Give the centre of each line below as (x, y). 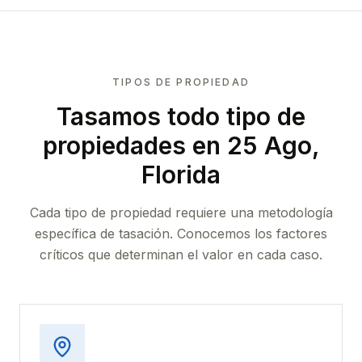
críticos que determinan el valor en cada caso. (181, 255)
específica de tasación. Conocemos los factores (181, 234)
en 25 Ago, (253, 145)
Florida (181, 175)
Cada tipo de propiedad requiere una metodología (181, 213)
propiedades (114, 145)
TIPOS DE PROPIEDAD (181, 82)
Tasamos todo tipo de (181, 116)
